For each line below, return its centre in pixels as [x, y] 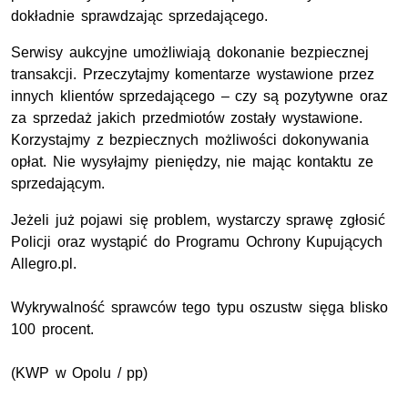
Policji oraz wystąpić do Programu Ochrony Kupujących [197, 242]
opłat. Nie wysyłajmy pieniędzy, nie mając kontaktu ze [192, 162]
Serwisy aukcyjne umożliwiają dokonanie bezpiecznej [190, 53]
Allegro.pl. [44, 264]
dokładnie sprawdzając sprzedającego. [140, 16]
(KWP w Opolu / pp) [80, 373]
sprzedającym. [58, 184]
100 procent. [52, 330]
